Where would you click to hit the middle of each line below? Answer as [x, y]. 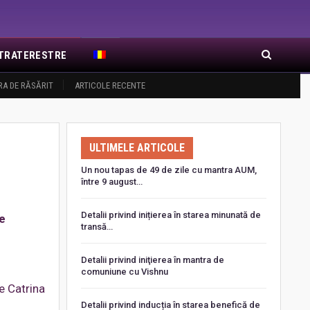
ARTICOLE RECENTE [110, 85]
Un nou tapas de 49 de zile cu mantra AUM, [168, 170]
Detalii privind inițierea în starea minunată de [171, 215]
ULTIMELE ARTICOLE [137, 148]
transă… [97, 226]
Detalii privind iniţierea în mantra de [152, 259]
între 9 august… [111, 181]
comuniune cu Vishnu [124, 271]
